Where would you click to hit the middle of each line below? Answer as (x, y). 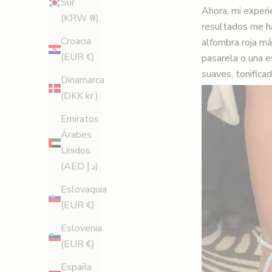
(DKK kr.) (80, 96)
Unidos (76, 151)
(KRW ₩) (80, 19)
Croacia (76, 42)
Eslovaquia (84, 190)
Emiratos (80, 119)
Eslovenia (81, 229)
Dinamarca (83, 80)
